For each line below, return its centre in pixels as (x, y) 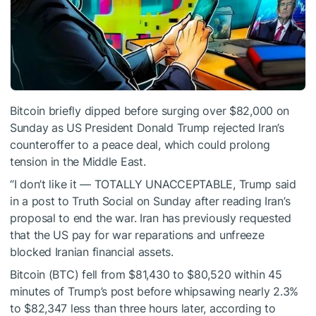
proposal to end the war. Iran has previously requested (151, 218)
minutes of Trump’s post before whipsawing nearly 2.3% (154, 291)
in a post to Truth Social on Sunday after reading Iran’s (150, 201)
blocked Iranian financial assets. (92, 251)
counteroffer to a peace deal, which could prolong (140, 144)
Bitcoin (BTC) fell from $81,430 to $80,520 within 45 (146, 274)
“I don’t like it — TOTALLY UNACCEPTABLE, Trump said (153, 184)
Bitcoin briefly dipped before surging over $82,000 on (150, 110)
